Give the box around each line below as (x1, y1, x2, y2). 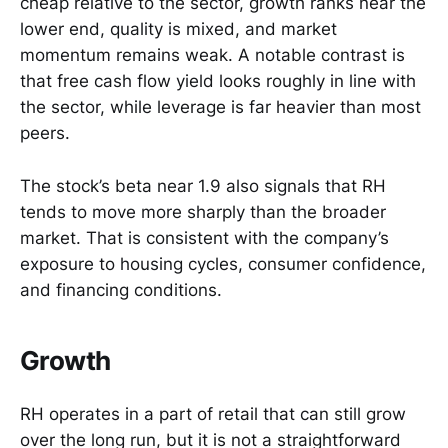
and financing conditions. (20, 279, 222, 300)
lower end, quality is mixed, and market (20, 19, 337, 40)
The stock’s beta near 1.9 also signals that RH (20, 175, 386, 196)
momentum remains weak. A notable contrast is (20, 45, 405, 66)
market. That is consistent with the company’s (20, 227, 389, 248)
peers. (20, 123, 70, 144)
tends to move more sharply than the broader (20, 201, 386, 222)
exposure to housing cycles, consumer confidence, (20, 253, 426, 274)
